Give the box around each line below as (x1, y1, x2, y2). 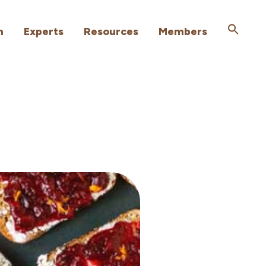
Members (159, 25, 207, 38)
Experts (24, 25, 64, 38)
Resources (84, 25, 138, 38)
